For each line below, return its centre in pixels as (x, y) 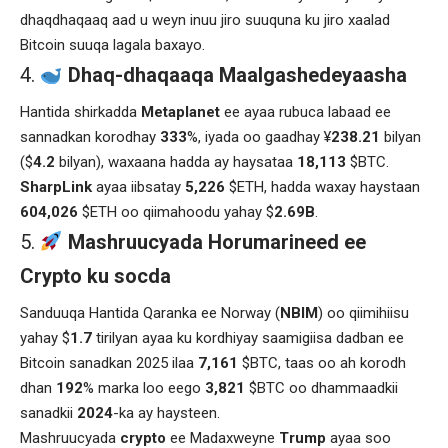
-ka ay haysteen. (166, 412)
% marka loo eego (144, 387)
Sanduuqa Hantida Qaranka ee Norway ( (150, 312)
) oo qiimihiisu (363, 312)
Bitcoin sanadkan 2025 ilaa (109, 362)
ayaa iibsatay (138, 186)
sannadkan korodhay (90, 136)
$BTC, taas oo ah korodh (322, 362)
